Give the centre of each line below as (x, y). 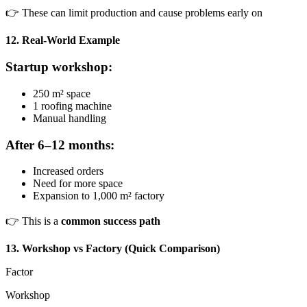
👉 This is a (33, 221)
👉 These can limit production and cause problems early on (134, 13)
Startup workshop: (59, 67)
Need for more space (78, 184)
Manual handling (70, 118)
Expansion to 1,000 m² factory (99, 196)
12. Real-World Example (63, 40)
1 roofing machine (72, 106)
